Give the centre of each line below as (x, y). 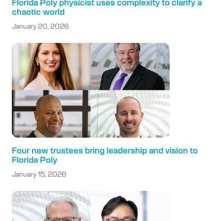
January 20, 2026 (40, 26)
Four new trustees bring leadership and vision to (105, 150)
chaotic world (38, 12)
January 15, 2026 (39, 174)
